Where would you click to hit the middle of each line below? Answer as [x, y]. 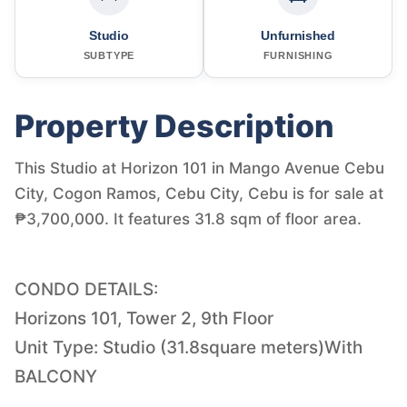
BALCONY [56, 376]
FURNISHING [298, 55]
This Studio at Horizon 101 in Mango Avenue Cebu [199, 168]
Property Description [174, 125]
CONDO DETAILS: [86, 289]
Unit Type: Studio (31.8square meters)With [189, 347]
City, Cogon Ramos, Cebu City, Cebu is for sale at [199, 193]
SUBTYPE [109, 55]
